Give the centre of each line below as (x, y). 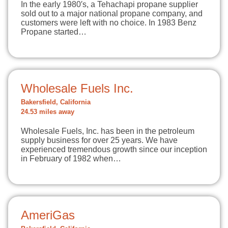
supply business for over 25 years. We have (99, 140)
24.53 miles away (48, 112)
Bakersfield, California (56, 102)
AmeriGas (48, 215)
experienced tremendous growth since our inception (114, 149)
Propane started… (54, 32)
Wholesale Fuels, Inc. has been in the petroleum (108, 131)
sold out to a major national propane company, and (112, 13)
